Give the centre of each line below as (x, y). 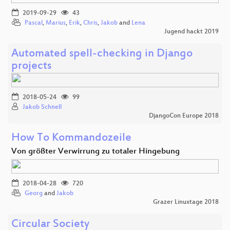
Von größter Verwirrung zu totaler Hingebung (95, 151)
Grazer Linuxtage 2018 (186, 202)
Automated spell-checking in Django (102, 54)
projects (31, 66)
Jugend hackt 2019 (191, 32)
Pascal (34, 23)
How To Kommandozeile (71, 138)
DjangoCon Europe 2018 (184, 116)
